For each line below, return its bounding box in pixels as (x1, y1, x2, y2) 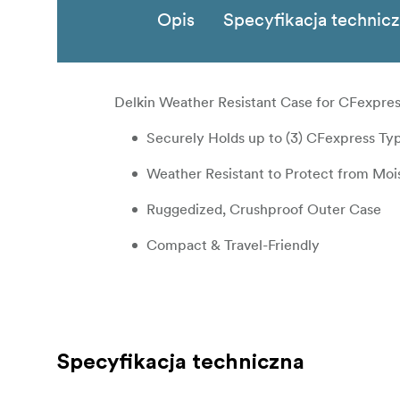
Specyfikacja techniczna (57, 352, 304, 374)
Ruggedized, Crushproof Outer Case (146, 200, 381, 219)
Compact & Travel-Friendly (146, 236, 320, 254)
